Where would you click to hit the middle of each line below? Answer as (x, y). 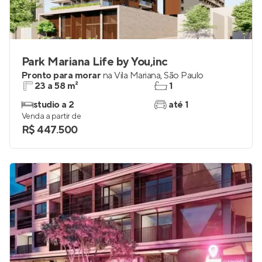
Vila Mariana (137, 75)
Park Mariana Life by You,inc (95, 62)
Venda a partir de (51, 116)
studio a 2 (54, 105)
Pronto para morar (61, 75)
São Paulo (184, 75)
